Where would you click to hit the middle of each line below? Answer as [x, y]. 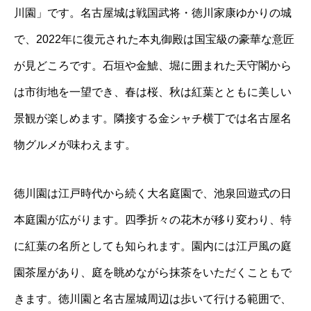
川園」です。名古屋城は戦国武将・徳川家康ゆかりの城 [153, 13]
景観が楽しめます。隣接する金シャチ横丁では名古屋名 [153, 119]
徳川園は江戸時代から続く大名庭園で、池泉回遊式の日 [153, 194]
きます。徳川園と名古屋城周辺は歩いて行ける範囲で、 [153, 299]
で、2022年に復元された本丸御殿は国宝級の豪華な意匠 [154, 40]
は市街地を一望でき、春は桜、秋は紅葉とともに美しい [153, 92]
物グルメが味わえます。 [75, 145]
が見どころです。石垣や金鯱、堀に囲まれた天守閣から [153, 66]
